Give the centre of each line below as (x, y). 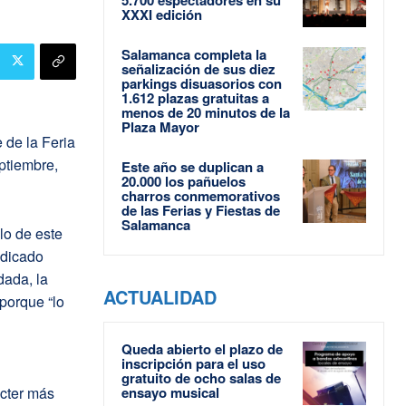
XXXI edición (162, 14)
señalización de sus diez (198, 68)
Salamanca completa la (194, 54)
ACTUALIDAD (160, 296)
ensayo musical (170, 392)
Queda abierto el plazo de (202, 348)
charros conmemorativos (201, 195)
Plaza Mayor (160, 126)
